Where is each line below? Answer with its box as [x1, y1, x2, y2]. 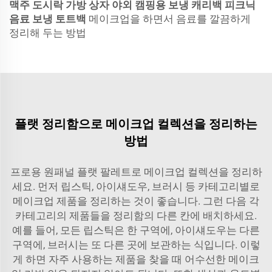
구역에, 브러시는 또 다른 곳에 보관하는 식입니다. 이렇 [12, 239, 260, 251]
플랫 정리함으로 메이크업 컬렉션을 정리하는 [15, 117, 257, 131]
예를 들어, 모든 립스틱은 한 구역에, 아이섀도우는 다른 [12, 224, 260, 236]
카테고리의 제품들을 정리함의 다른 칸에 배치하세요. [15, 209, 257, 222]
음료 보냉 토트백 [9, 13, 89, 25]
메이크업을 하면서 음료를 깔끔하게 [89, 13, 251, 25]
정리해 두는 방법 [9, 27, 86, 39]
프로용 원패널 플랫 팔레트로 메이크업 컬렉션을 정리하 [10, 166, 262, 178]
